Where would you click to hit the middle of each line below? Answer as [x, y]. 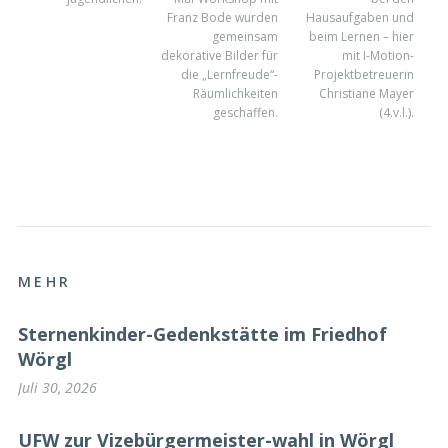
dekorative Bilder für [219, 56]
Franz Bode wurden [222, 18]
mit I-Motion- [377, 56]
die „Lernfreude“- [229, 75]
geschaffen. [245, 113]
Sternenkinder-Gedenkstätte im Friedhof [202, 333]
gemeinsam [244, 37]
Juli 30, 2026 [57, 387]
